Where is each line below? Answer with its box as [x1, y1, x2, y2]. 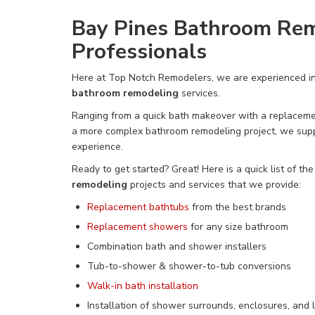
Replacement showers [87, 220, 191, 233]
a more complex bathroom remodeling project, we [72, 124, 297, 138]
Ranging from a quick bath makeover [72, 109, 236, 122]
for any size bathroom [191, 220, 288, 233]
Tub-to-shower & [87, 259, 169, 273]
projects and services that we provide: [127, 178, 301, 191]
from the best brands [189, 200, 286, 214]
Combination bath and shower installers [87, 240, 266, 253]
